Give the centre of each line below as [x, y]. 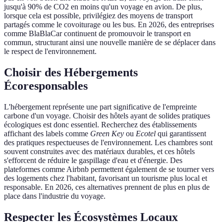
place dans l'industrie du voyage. [55, 196]
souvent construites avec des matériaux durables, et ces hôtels [99, 152]
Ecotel [146, 134]
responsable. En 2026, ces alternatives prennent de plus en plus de [107, 187]
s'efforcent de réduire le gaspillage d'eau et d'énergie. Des [93, 161]
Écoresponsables [46, 86]
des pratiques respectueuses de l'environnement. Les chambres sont [108, 143]
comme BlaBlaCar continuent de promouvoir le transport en [97, 34]
